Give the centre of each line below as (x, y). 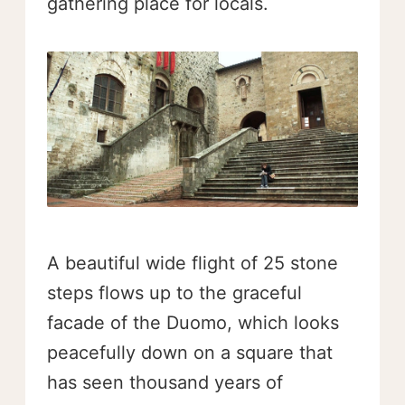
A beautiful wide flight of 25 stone (193, 264)
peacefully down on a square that (190, 353)
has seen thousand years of (165, 383)
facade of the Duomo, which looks (193, 323)
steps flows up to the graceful (174, 293)
